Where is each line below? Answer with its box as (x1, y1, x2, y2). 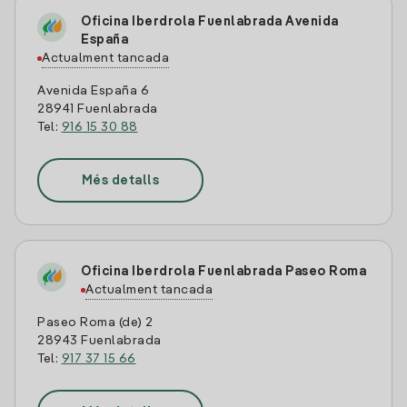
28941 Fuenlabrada (37, 103, 158, 115)
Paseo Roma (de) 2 (37, 316, 154, 329)
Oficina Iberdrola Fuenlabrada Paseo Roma (81, 265, 366, 278)
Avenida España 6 (37, 84, 149, 97)
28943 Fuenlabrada (37, 334, 162, 347)
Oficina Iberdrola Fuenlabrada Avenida (81, 15, 339, 28)
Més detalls (81, 174, 160, 187)
